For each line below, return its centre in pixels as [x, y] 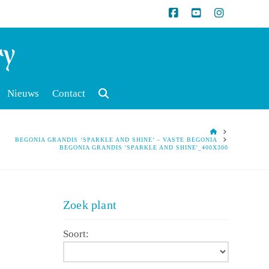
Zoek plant [90, 205]
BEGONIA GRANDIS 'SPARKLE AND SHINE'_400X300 [144, 148]
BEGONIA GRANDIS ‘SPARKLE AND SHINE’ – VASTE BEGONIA [116, 140]
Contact [69, 94]
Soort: [76, 234]
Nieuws [23, 94]
